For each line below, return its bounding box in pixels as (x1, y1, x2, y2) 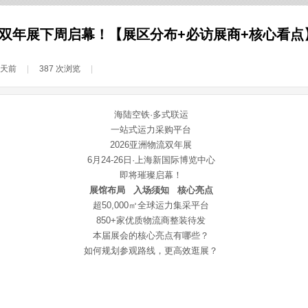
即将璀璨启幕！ (120, 170, 182, 180)
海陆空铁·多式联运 (113, 109, 188, 120)
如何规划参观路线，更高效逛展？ (84, 245, 218, 256)
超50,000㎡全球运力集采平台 (93, 200, 209, 210)
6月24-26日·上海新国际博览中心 (87, 155, 215, 165)
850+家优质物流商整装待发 (96, 215, 206, 225)
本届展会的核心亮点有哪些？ (93, 230, 209, 241)
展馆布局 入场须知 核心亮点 (89, 185, 213, 195)
